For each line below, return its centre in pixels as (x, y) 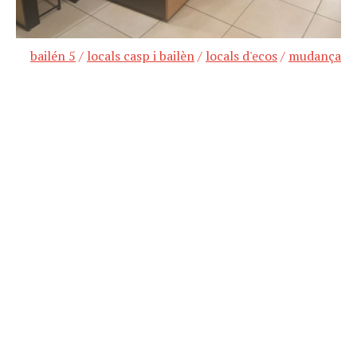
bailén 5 (53, 56)
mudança (315, 56)
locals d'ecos (241, 56)
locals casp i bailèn (141, 56)
